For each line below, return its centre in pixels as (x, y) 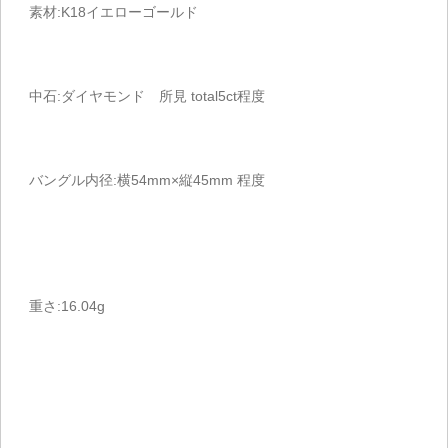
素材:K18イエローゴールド (113, 12)
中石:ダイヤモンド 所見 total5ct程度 (147, 96)
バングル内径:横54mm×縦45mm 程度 (147, 180)
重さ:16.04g (67, 306)
